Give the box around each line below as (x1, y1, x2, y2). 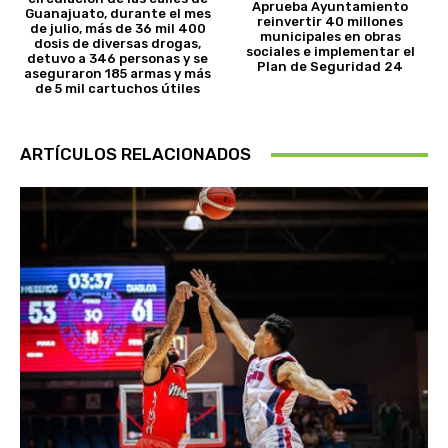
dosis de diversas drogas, (34, 36, 202, 52)
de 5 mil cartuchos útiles (35, 81, 201, 97)
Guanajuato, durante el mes (24, 6, 211, 22)
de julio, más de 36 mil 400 (29, 21, 206, 37)
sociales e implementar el (245, 43, 415, 59)
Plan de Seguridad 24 (257, 58, 404, 74)
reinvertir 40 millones (257, 13, 404, 29)
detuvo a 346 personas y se (27, 51, 209, 67)
